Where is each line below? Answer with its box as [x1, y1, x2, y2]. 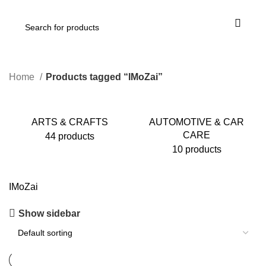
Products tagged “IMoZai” [46, 72, 163, 82]
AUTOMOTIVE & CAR [149, 117, 244, 127]
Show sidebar [18, 208, 81, 218]
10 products [172, 144, 221, 154]
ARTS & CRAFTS [31, 117, 108, 127]
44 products [45, 131, 94, 141]
